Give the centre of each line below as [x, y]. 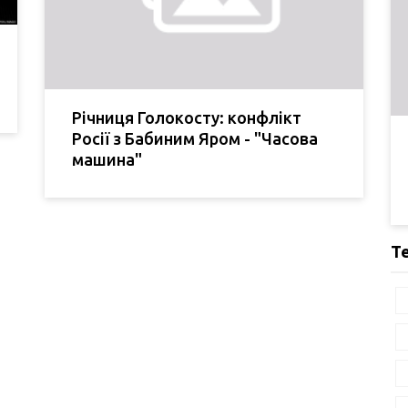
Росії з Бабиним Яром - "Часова [195, 138]
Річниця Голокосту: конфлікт [187, 117]
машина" [107, 159]
